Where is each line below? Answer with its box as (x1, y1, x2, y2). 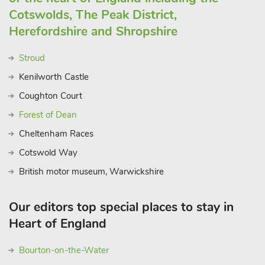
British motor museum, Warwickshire (19, 166, 164, 177)
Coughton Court (19, 90, 82, 102)
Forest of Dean (19, 109, 77, 121)
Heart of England (9, 215, 106, 232)
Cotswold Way (19, 147, 77, 159)
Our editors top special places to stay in (9, 199, 234, 215)
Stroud (19, 52, 45, 64)
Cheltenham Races (19, 128, 93, 140)
